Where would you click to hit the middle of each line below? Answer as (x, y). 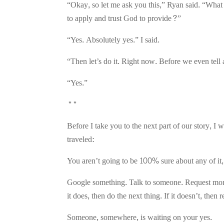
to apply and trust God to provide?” (124, 18)
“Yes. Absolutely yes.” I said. (113, 39)
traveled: (81, 139)
